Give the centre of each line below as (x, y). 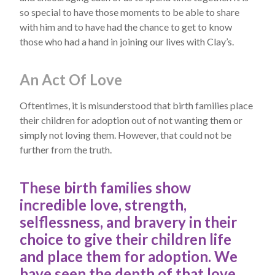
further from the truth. (66, 149)
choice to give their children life (126, 239)
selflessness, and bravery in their (128, 222)
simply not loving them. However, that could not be (126, 135)
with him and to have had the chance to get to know (126, 27)
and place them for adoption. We (129, 256)
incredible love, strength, (103, 205)
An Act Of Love (71, 79)
